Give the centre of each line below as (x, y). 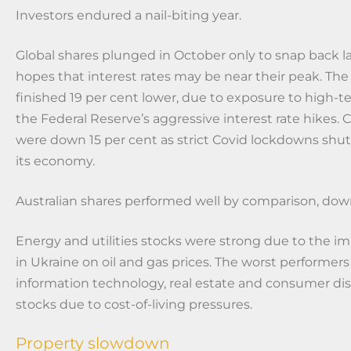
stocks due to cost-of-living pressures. (134, 304)
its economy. (55, 161)
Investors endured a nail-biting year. (128, 15)
